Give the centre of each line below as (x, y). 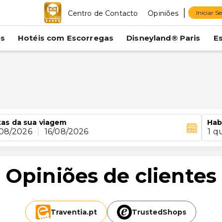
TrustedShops (159, 212)
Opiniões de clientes (111, 176)
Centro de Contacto (103, 13)
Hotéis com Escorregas (66, 38)
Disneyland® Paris (164, 38)
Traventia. (69, 212)
